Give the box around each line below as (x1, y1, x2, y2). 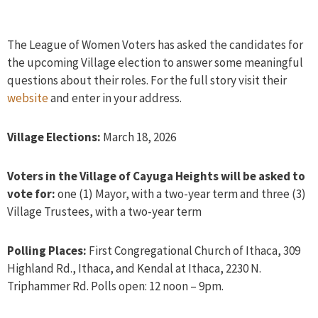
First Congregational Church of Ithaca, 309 (87, 243, 300, 259)
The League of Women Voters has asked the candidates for (7, 37, 303, 53)
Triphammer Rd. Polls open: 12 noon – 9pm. (7, 278, 224, 295)
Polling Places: (7, 243, 87, 259)
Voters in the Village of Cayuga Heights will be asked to (7, 168, 305, 185)
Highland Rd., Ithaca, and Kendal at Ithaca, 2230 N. (7, 261, 261, 277)
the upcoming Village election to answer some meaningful (7, 55, 303, 71)
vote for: (7, 186, 57, 202)
